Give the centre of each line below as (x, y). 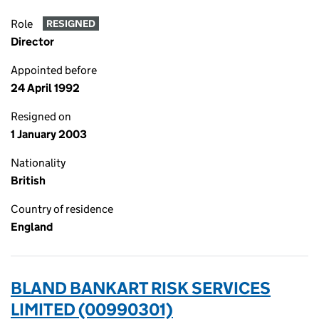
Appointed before (54, 70)
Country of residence (62, 209)
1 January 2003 (49, 134)
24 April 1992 (45, 88)
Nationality (38, 163)
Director (32, 42)
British (28, 181)
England (32, 227)
